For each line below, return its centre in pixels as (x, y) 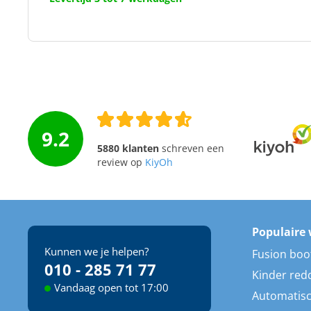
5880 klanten (128, 148)
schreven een (191, 148)
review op (121, 162)
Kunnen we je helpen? (101, 251)
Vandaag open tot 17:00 (111, 287)
